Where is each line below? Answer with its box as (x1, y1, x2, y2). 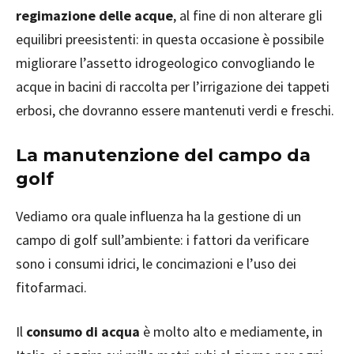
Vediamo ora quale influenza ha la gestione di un (16, 207, 301, 226)
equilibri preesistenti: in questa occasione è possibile (16, 30, 324, 49)
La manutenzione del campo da (16, 145, 311, 167)
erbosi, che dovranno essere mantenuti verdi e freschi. (16, 101, 334, 120)
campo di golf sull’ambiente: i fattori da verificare (16, 231, 309, 250)
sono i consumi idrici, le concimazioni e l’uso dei (16, 254, 296, 273)
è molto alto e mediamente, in (140, 322, 322, 341)
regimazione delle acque (16, 6, 173, 25)
